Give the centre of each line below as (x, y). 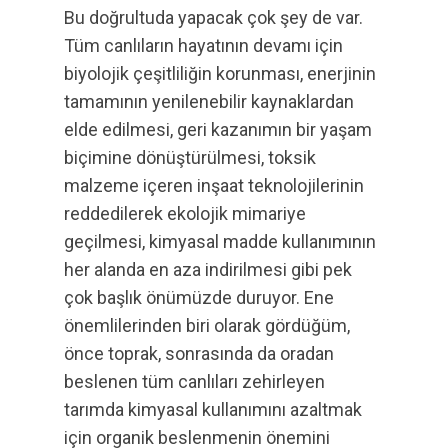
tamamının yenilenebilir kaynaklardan (209, 101)
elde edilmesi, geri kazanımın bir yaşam (218, 129)
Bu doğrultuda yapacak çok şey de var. (213, 17)
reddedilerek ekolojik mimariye (185, 213)
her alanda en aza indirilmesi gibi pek (208, 269)
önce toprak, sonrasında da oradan (199, 353)
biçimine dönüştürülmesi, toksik (190, 157)
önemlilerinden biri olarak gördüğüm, (207, 325)
